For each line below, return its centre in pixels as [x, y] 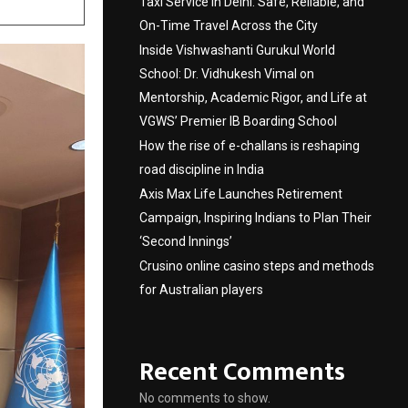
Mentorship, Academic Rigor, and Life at [253, 97]
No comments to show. [205, 398]
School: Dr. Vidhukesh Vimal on [227, 74]
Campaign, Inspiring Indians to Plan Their [255, 218]
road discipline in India [202, 169]
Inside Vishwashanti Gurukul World [237, 50]
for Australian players [201, 290]
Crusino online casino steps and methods [257, 266]
